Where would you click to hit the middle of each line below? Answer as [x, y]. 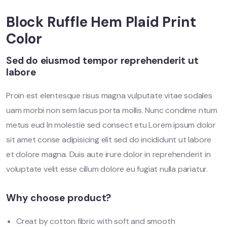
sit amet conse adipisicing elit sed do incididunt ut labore [109, 139]
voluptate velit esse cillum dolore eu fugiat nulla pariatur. [107, 169]
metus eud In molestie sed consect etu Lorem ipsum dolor [111, 125]
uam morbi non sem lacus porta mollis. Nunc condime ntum [112, 110]
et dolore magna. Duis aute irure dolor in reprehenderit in [108, 154]
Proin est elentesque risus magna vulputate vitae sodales [109, 95]
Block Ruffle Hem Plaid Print [101, 22]
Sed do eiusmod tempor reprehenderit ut [102, 60]
